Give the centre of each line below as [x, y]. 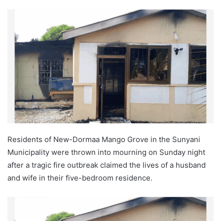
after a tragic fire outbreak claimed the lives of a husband [107, 165]
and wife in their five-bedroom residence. [80, 178]
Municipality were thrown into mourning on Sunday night [106, 152]
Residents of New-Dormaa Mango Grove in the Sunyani [104, 139]
